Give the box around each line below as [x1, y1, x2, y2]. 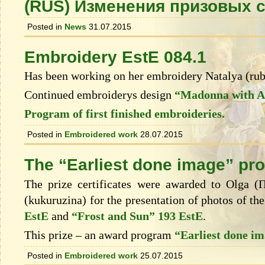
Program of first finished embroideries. [24, 107, 225, 121]
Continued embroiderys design [24, 88, 174, 102]
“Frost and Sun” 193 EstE [72, 209, 203, 222]
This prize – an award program [24, 228, 174, 241]
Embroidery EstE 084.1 [24, 47, 206, 66]
